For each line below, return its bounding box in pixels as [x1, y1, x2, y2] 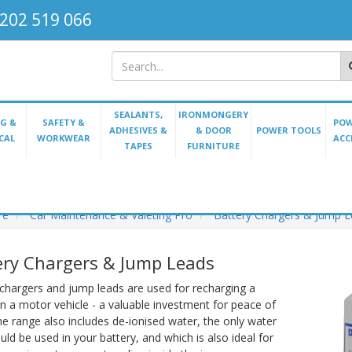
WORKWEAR [37, 132, 90, 145]
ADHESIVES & [109, 124, 167, 137]
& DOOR [195, 124, 232, 137]
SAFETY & [42, 116, 85, 129]
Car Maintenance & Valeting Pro [30, 207, 192, 222]
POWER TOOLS [255, 124, 321, 137]
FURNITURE [187, 140, 240, 152]
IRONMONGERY [178, 108, 248, 121]
